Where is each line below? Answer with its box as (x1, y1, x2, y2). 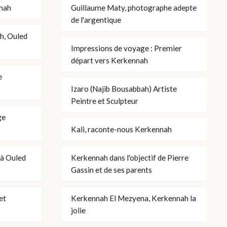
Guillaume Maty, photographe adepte (71, 3, 197, 12)
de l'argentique (71, 15, 121, 24)
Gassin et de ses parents (71, 165, 152, 174)
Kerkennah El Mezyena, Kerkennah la (71, 193, 196, 203)
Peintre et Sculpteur (71, 96, 138, 105)
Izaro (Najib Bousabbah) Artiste (71, 84, 177, 93)
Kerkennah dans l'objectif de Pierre (71, 153, 188, 162)
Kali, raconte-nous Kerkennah (71, 124, 172, 134)
